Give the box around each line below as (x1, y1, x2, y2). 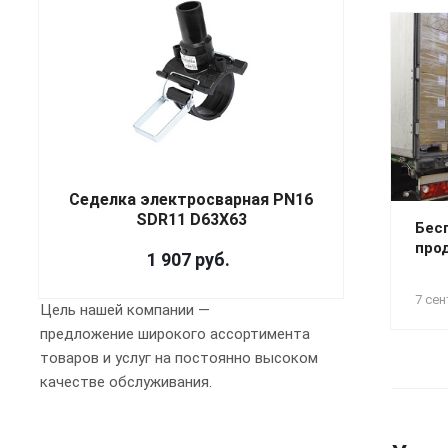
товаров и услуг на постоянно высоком (40, 348, 318, 367)
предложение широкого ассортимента (40, 324, 310, 343)
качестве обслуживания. (40, 372, 212, 391)
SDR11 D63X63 (135, 209, 247, 229)
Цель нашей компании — (40, 300, 210, 319)
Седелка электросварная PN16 (69, 189, 313, 209)
